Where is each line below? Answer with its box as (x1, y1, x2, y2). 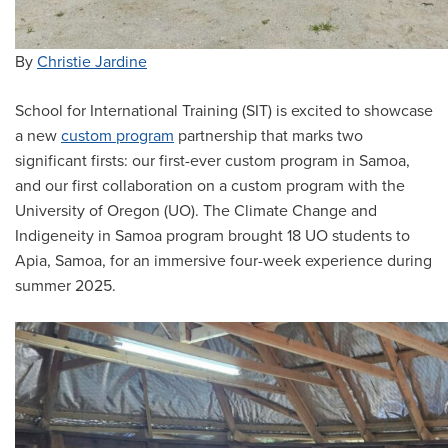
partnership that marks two (174, 124, 363, 148)
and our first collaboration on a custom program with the (15, 174, 405, 198)
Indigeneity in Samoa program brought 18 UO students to (15, 224, 410, 248)
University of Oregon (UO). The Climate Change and (15, 199, 377, 223)
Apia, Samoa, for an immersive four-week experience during (15, 249, 432, 273)
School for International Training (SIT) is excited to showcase (15, 99, 433, 123)
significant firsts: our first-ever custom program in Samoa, (15, 149, 410, 173)
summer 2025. (15, 274, 116, 298)
